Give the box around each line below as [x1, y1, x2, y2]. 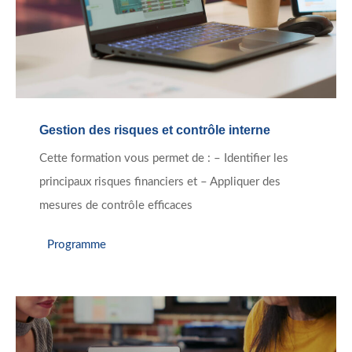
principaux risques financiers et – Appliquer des [39, 176, 280, 189]
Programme [47, 238, 106, 251]
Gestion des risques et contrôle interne [39, 123, 270, 137]
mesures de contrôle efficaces [39, 200, 192, 212]
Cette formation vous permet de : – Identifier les [39, 152, 288, 165]
